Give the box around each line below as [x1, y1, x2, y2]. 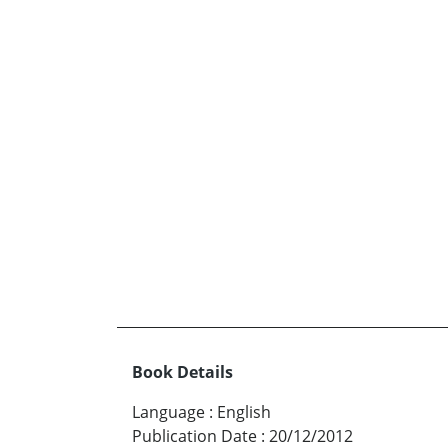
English [217, 401, 271, 424]
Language [132, 401, 205, 424]
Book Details [132, 361, 233, 384]
